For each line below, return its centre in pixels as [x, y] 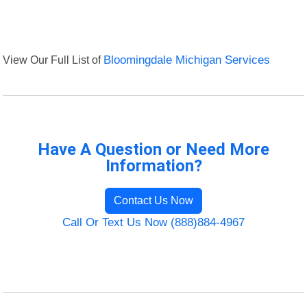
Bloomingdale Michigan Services [187, 60]
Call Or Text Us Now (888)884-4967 [153, 223]
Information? [153, 166]
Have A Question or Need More [153, 150]
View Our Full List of [53, 60]
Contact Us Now [153, 201]
